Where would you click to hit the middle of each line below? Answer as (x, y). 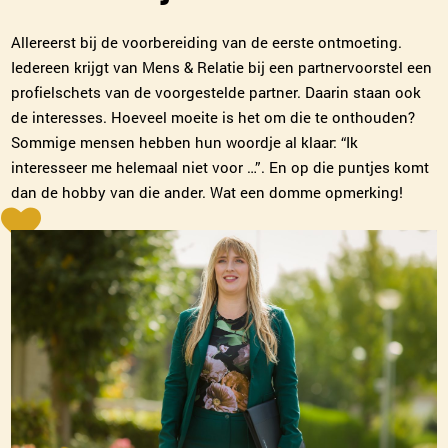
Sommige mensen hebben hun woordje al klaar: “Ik (185, 141)
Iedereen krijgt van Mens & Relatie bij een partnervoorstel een (222, 66)
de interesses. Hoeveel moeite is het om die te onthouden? (213, 116)
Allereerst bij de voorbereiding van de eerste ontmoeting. (207, 41)
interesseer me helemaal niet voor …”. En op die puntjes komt (220, 166)
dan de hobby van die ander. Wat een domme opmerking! (207, 191)
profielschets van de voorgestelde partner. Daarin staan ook (216, 91)
